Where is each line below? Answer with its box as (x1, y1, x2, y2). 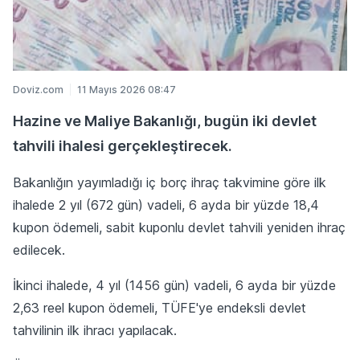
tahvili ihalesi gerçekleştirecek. (13, 137, 232, 154)
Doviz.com (13, 83, 63, 96)
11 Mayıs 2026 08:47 (77, 83, 176, 96)
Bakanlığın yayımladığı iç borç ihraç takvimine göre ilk (13, 174, 326, 190)
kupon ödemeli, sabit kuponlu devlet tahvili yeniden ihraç (13, 219, 346, 235)
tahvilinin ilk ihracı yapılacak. (13, 321, 177, 338)
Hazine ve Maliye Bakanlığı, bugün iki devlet (13, 112, 317, 129)
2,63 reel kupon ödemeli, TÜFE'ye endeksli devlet (13, 299, 306, 316)
